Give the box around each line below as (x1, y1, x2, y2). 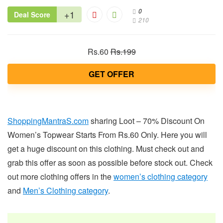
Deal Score (14, 9, 50, 20)
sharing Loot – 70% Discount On (89, 115, 205, 127)
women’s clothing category (113, 171, 208, 183)
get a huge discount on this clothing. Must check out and (7, 143, 204, 155)
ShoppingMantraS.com (7, 115, 89, 127)
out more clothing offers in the (7, 171, 113, 183)
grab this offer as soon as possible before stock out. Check (7, 157, 213, 169)
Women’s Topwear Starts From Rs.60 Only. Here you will (7, 129, 207, 141)
